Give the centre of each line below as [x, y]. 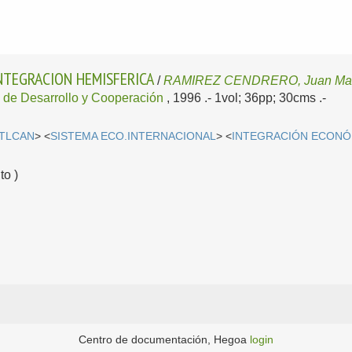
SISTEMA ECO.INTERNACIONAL [134, 136]
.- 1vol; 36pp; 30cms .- [266, 98]
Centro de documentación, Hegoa [164, 340]
